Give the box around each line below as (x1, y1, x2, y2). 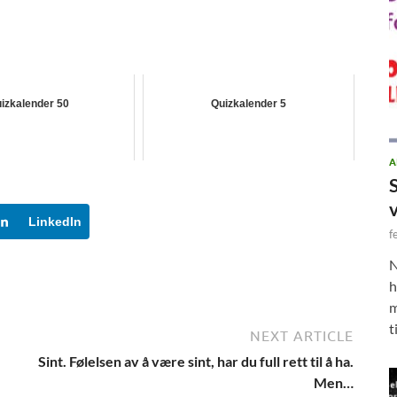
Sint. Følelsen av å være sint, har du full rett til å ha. (38, 352, 354, 370)
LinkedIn (28, 214, 82, 229)
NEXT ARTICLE (250, 327, 354, 344)
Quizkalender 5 (210, 97, 286, 111)
